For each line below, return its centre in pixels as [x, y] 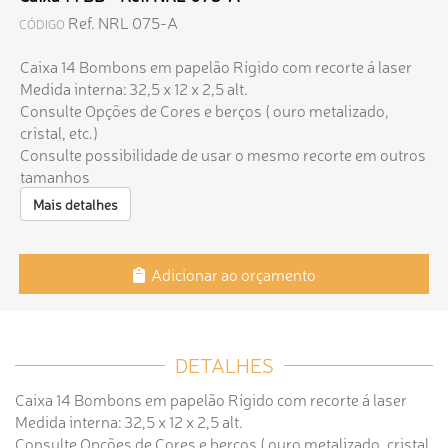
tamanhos [55, 176]
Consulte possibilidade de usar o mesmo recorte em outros [223, 154]
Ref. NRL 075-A [123, 22]
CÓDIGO [42, 23]
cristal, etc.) [59, 132]
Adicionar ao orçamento [230, 274]
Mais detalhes [75, 204]
